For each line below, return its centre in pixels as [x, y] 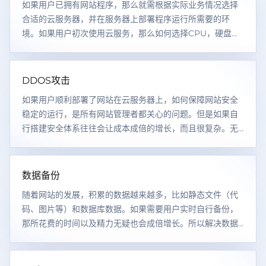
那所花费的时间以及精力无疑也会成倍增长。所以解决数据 [130, 223]
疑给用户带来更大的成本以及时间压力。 [97, 142]
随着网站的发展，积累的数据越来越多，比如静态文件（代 [130, 195]
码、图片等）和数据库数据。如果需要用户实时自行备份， [130, 209]
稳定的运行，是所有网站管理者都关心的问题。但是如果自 [130, 114]
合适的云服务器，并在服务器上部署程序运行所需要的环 [126, 19]
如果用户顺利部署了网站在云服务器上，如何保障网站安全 [130, 100]
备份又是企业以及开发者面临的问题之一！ [101, 237]
